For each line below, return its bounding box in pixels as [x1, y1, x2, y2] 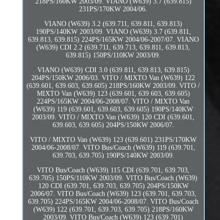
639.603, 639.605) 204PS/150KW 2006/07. [52, 121, 174, 129]
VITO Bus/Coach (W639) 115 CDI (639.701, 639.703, [37, 166, 190, 174]
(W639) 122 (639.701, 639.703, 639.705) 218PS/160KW [33, 205, 193, 213]
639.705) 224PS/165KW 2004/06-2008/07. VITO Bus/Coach [28, 197, 199, 205]
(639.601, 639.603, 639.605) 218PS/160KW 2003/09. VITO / [27, 82, 200, 89]
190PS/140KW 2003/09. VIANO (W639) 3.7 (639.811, [35, 27, 191, 35]
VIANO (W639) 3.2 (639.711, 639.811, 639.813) [44, 20, 183, 27]
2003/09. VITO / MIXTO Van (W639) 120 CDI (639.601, [32, 113, 195, 121]
